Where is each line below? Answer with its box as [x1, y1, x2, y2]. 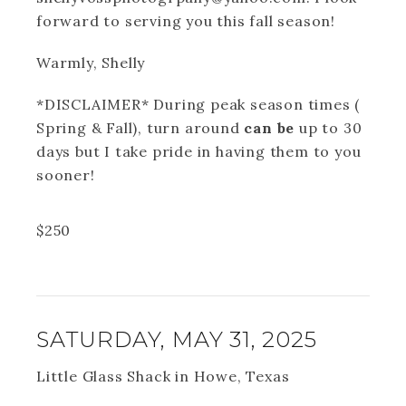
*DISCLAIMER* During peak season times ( [36, 95, 361, 113]
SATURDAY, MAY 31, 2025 [36, 326, 317, 353]
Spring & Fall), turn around [36, 119, 240, 137]
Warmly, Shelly [36, 53, 146, 72]
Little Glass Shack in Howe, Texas [36, 367, 290, 385]
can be [239, 119, 295, 137]
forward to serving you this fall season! [36, 12, 335, 30]
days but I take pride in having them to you [36, 142, 362, 160]
